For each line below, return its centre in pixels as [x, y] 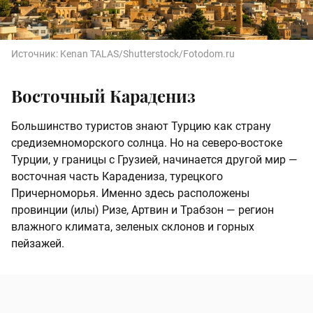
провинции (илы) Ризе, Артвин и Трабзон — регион [143, 210]
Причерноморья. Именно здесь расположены [130, 193]
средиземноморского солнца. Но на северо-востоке [147, 143]
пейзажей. [38, 243]
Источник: [36, 53]
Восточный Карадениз [103, 95]
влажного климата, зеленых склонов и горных [133, 226]
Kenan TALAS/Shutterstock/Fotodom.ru [147, 53]
